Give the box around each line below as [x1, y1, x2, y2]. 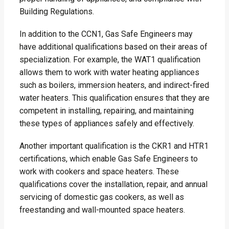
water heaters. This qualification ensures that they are [19, 93, 210, 103]
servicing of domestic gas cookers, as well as [19, 192, 184, 202]
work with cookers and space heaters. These [19, 167, 179, 177]
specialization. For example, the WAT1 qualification [19, 55, 200, 65]
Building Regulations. [19, 7, 94, 17]
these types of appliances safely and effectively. [19, 119, 194, 129]
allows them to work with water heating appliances [19, 67, 199, 78]
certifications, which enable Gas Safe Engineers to [19, 154, 198, 164]
